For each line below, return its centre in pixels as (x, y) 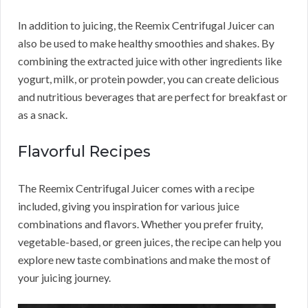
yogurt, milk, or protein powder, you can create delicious (148, 79)
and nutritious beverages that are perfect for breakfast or (153, 97)
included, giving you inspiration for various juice (129, 206)
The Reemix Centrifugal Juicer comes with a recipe (136, 188)
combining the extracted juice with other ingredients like (150, 61)
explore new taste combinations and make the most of (144, 260)
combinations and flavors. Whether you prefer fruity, (140, 224)
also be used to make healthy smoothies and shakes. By (146, 43)
